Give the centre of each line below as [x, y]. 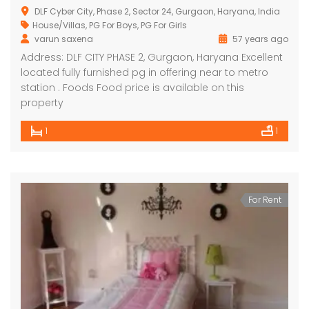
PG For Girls [164, 26]
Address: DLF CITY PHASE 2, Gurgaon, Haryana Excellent [152, 58]
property [42, 103]
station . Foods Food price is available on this [132, 88]
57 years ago [259, 39]
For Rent [265, 200]
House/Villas [59, 26]
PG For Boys [113, 26]
